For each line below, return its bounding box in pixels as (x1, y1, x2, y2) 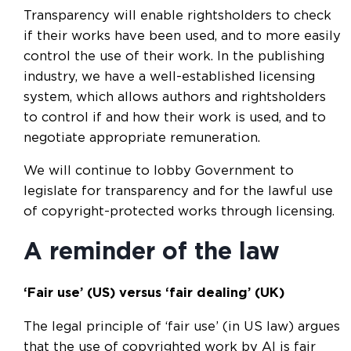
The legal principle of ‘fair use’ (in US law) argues (24, 320, 340, 333)
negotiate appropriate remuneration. (24, 131, 260, 144)
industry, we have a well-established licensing (24, 70, 315, 83)
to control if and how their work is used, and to (24, 110, 326, 124)
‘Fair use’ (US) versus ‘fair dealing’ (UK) (24, 287, 284, 300)
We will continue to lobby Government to (24, 165, 294, 178)
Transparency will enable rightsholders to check (24, 9, 331, 22)
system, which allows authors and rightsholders (24, 90, 326, 103)
